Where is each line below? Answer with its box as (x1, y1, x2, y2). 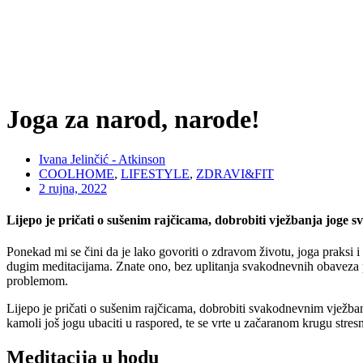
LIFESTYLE (121, 166, 190, 181)
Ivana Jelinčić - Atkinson (39, 152, 165, 166)
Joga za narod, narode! (6, 105, 260, 135)
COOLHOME (39, 166, 114, 181)
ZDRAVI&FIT (196, 166, 274, 181)
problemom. (6, 274, 68, 288)
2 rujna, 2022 (39, 181, 107, 195)
